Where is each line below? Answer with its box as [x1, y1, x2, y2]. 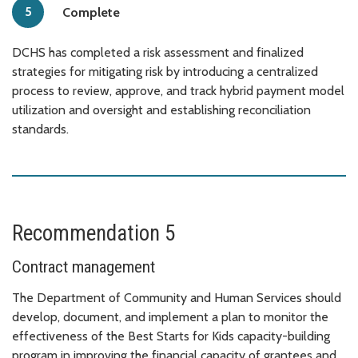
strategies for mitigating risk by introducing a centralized [12, 63, 318, 79]
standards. [12, 121, 69, 137]
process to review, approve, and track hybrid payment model [12, 82, 344, 98]
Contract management [12, 257, 155, 276]
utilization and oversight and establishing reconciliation [12, 101, 311, 117]
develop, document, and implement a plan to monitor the [12, 308, 328, 324]
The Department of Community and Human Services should [12, 289, 341, 305]
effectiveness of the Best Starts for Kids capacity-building [12, 328, 330, 344]
